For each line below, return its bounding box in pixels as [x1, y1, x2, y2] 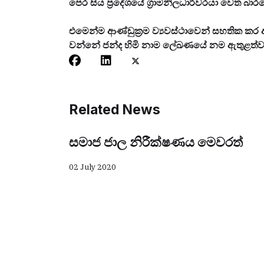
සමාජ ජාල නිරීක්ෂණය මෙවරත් [69, 134, 243, 150]
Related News [69, 101, 160, 118]
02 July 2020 [69, 162, 116, 172]
